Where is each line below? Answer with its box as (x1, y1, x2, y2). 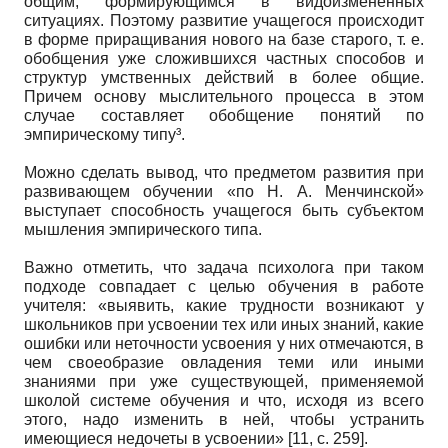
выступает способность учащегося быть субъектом (24, 201, 424, 219)
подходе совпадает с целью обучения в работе (24, 277, 424, 295)
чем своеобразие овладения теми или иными (24, 353, 424, 371)
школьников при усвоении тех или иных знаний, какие (24, 315, 424, 333)
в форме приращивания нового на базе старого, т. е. (24, 30, 424, 48)
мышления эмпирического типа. (24, 220, 262, 238)
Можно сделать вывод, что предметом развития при (24, 163, 424, 181)
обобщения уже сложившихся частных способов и (24, 49, 424, 67)
